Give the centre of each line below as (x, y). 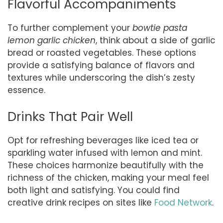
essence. (26, 90)
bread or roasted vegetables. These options (102, 53)
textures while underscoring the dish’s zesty (101, 78)
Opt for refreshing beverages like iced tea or (103, 140)
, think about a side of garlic (156, 41)
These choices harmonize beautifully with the (106, 165)
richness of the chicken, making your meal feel (108, 177)
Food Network (183, 202)
